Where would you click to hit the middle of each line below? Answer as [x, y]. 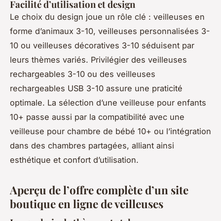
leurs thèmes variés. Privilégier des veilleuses [98, 59]
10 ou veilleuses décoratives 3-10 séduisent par [102, 45]
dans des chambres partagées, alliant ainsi [92, 145]
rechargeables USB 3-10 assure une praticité [96, 88]
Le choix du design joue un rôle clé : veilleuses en [107, 17]
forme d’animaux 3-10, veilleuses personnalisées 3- [110, 31]
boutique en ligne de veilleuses [87, 203]
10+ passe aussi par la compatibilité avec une [97, 117]
